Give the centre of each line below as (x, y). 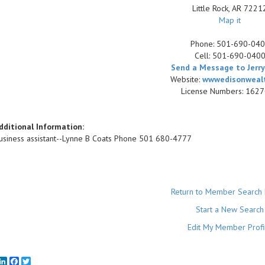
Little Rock (211, 8)
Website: (186, 79)
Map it (230, 20)
